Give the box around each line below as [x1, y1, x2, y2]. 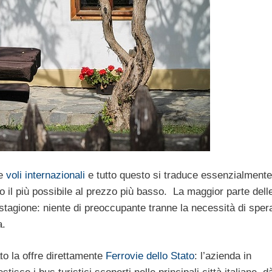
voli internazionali [6, 169, 85, 181]
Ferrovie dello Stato [106, 250, 194, 262]
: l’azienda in [194, 250, 251, 262]
